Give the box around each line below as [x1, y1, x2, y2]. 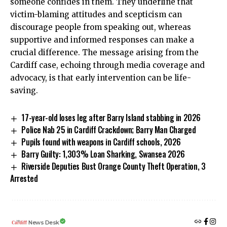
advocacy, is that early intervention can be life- [10, 73, 191, 83]
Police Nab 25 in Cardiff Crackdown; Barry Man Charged [21, 124, 196, 136]
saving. [10, 86, 38, 96]
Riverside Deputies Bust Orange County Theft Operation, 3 [21, 160, 206, 172]
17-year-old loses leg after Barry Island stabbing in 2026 [21, 111, 201, 124]
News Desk [28, 218, 59, 226]
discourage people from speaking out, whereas [10, 22, 191, 32]
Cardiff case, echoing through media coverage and [10, 60, 205, 70]
